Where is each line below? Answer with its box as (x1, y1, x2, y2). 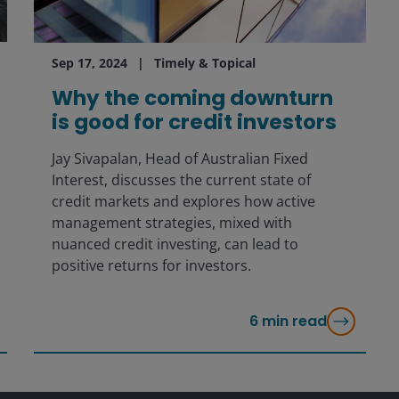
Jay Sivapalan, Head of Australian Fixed (51, 148, 308, 168)
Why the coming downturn (51, 83, 333, 112)
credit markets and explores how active (51, 191, 315, 211)
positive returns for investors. (51, 255, 251, 275)
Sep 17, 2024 (51, 53, 127, 71)
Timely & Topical (153, 53, 256, 71)
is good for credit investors (51, 107, 337, 136)
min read (261, 311, 327, 332)
